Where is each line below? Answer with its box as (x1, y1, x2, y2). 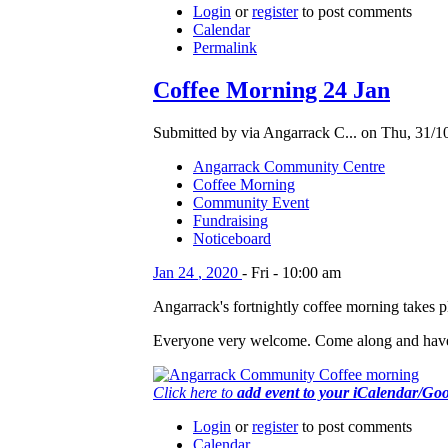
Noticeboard (193, 230, 271, 248)
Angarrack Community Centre (193, 158, 385, 176)
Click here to (153, 384, 237, 402)
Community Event (193, 194, 309, 212)
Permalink (193, 39, 257, 57)
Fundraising (193, 212, 268, 230)
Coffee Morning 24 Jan (153, 77, 390, 104)
